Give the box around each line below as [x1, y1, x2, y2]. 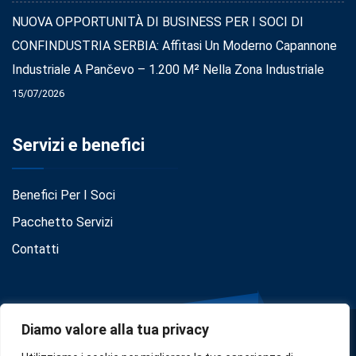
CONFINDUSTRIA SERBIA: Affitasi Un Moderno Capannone [12, 37, 337, 53]
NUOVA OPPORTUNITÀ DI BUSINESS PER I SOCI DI [12, 14, 304, 29]
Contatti [12, 241, 59, 257]
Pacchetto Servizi [12, 214, 113, 230]
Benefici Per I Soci [12, 187, 115, 203]
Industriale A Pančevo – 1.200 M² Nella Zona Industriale [12, 61, 324, 77]
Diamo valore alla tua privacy [21, 321, 209, 338]
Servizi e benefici [12, 134, 145, 155]
